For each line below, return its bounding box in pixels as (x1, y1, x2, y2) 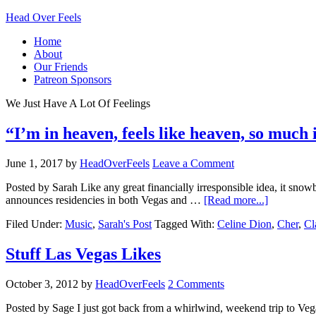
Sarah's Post (98, 217, 152, 230)
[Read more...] (204, 193, 268, 206)
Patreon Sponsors (34, 73, 111, 85)
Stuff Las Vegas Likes (6, 244, 161, 263)
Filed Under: (6, 217, 65, 230)
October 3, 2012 (6, 277, 78, 290)
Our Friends (34, 61, 87, 73)
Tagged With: (154, 217, 217, 230)
